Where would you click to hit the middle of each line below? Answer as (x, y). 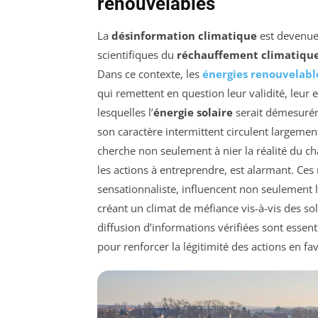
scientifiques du (137, 55)
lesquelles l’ (125, 113)
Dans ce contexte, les (150, 74)
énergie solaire (193, 113)
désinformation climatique (184, 36)
